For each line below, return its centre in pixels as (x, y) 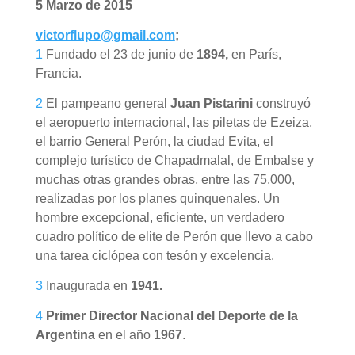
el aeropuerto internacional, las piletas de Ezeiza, (174, 122)
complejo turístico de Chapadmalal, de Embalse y (174, 160)
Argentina (65, 334)
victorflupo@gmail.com (105, 35)
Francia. (58, 73)
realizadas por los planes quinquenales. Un (157, 198)
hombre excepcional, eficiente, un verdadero (160, 217)
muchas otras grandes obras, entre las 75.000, (165, 179)
